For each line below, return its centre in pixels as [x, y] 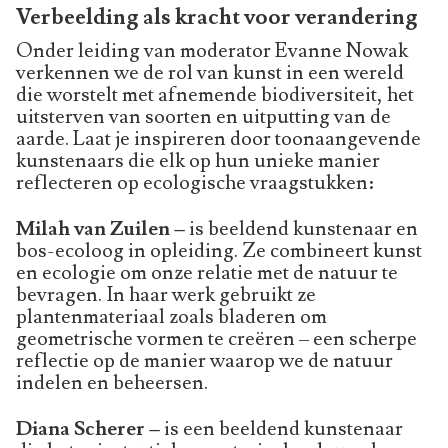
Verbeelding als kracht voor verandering [219, 17]
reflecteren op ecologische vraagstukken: [195, 182]
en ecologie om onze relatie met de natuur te [207, 272]
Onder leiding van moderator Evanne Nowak [212, 50]
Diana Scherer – [88, 428]
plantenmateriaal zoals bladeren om [171, 316]
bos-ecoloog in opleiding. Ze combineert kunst [219, 250]
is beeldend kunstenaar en [301, 228]
